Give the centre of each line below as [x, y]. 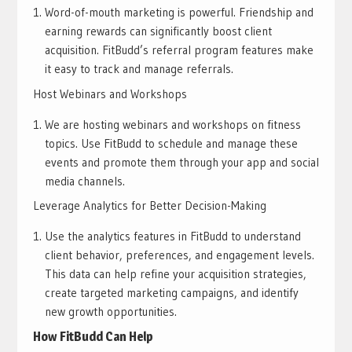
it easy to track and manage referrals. [139, 69]
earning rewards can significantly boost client [158, 31]
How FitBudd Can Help [93, 336]
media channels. [84, 181]
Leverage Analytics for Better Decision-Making [149, 206]
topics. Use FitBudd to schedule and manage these [171, 143]
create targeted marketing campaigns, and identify [171, 293]
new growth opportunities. [110, 312]
